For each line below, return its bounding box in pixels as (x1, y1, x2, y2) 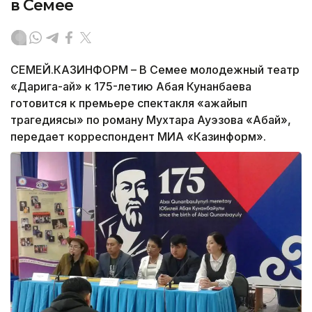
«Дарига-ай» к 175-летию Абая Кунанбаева (10, 79, 251, 93)
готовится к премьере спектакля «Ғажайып (10, 95, 247, 110)
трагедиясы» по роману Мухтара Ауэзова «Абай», (10, 112, 291, 127)
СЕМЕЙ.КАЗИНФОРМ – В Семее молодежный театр (10, 62, 299, 77)
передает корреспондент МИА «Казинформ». (10, 129, 266, 143)
